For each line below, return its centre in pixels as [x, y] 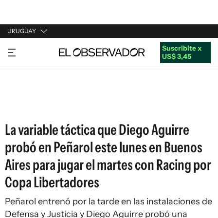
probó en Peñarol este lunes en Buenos [104, 147]
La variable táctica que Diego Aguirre [97, 130]
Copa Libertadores [52, 182]
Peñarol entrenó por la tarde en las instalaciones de [109, 201]
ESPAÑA [21, 86]
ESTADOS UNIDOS [37, 105]
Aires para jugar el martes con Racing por [108, 165]
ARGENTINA [27, 68]
